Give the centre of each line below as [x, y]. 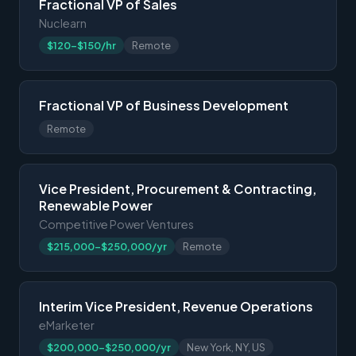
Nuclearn [63, 23]
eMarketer [67, 325]
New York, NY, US [226, 347]
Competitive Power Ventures [116, 224]
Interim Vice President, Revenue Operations [176, 306]
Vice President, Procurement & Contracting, [178, 188]
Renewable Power [96, 205]
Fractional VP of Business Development [164, 105]
